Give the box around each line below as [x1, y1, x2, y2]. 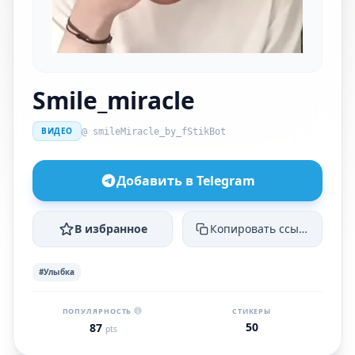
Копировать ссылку [210, 221, 316, 236]
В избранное [74, 221, 147, 236]
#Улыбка [39, 266, 74, 277]
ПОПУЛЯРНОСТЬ [62, 305, 132, 316]
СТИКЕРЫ [231, 306, 272, 316]
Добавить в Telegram [116, 172, 255, 189]
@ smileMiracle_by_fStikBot [81, 125, 226, 137]
